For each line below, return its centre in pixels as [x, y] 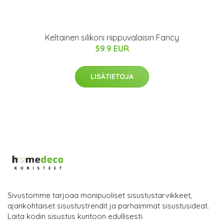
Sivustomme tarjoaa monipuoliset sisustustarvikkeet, [100, 195]
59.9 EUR [112, 48]
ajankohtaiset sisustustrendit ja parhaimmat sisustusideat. [108, 206]
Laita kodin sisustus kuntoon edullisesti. [75, 216]
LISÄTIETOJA [112, 76]
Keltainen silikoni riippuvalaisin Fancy [112, 37]
